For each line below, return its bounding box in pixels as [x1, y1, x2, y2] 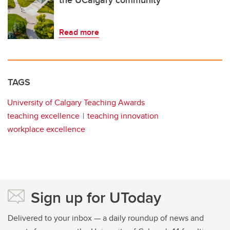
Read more [59, 26, 99, 38]
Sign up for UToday [31, 186, 161, 208]
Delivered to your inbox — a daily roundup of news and [8, 212, 204, 224]
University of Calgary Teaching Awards [7, 96, 145, 108]
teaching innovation [87, 109, 159, 122]
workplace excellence [7, 123, 85, 135]
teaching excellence [7, 109, 80, 122]
